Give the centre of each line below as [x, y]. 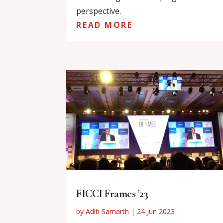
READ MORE [105, 25]
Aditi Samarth [108, 211]
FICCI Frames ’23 [112, 193]
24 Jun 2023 [156, 211]
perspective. [99, 11]
